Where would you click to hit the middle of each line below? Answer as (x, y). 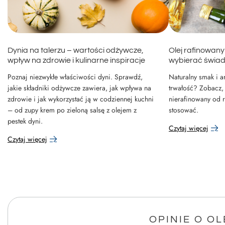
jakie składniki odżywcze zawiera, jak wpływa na (79, 88)
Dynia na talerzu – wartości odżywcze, (76, 50)
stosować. (184, 110)
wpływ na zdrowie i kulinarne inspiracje (76, 60)
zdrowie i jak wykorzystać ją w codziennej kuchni (81, 99)
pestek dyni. (25, 121)
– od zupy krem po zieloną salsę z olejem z (72, 110)
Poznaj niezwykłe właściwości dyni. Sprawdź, (75, 77)
